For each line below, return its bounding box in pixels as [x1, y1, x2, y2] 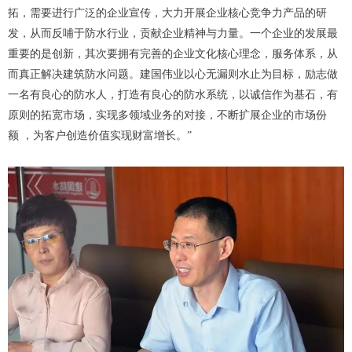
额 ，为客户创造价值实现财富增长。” [8, 129, 192, 141]
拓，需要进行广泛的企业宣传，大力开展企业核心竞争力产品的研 [8, 6, 327, 19]
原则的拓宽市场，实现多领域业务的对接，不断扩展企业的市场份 [8, 108, 327, 121]
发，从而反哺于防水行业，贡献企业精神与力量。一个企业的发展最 [8, 27, 338, 39]
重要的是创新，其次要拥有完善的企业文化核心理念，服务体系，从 [8, 47, 338, 60]
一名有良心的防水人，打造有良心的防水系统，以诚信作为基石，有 [8, 88, 338, 101]
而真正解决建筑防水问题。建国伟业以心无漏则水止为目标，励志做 [8, 68, 338, 80]
